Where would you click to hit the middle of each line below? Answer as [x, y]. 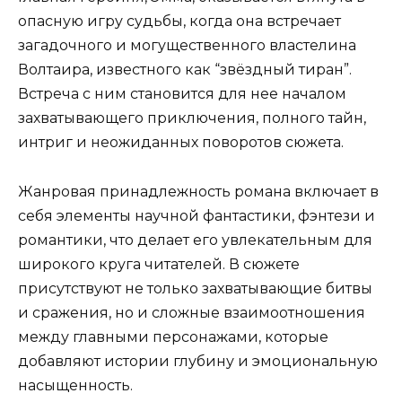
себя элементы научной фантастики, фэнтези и [197, 215]
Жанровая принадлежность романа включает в [198, 191]
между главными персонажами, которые [173, 336]
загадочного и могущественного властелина [187, 46]
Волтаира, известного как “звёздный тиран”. [185, 70]
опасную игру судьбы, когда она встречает [179, 22]
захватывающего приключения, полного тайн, [192, 118]
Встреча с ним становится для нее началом [182, 94]
